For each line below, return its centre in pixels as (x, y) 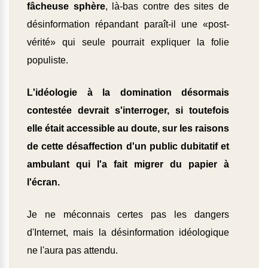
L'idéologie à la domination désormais (128, 93)
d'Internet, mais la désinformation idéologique (128, 233)
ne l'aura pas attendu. (72, 251)
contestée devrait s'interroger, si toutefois (128, 111)
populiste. (48, 60)
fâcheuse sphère (66, 7)
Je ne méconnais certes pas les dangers (128, 215)
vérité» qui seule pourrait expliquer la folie (128, 42)
